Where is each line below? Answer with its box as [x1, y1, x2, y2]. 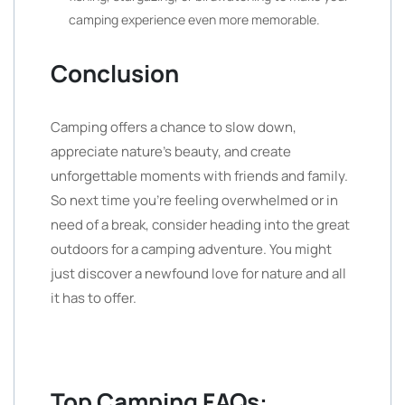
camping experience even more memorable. [69, 11, 320, 28]
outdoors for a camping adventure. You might [51, 240, 332, 259]
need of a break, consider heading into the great [51, 215, 350, 234]
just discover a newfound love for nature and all [51, 264, 346, 283]
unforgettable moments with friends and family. [51, 166, 348, 185]
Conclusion [51, 57, 179, 89]
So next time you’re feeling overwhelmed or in [51, 191, 338, 210]
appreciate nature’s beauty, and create [51, 142, 291, 161]
